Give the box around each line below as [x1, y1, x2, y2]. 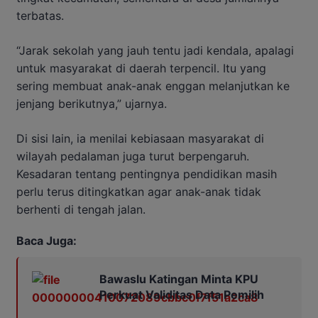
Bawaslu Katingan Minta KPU [99, 271, 258, 286]
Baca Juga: [16, 233, 77, 248]
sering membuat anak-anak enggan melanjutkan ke [16, 78, 290, 93]
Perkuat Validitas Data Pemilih [99, 287, 264, 302]
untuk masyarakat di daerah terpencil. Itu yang [16, 60, 266, 75]
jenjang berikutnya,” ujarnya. [16, 96, 167, 111]
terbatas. [16, 8, 64, 23]
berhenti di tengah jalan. [16, 202, 146, 216]
